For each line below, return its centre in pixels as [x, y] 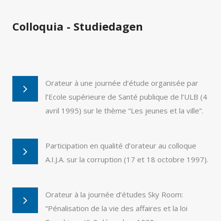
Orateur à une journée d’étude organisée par [122, 83]
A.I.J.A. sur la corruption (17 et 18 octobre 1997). [127, 159]
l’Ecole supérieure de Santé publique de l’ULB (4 [126, 97]
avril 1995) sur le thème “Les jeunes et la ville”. [124, 110]
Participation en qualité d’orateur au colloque [121, 146]
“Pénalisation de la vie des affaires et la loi [116, 208]
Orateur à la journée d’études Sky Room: [114, 194]
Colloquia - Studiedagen [78, 26]
